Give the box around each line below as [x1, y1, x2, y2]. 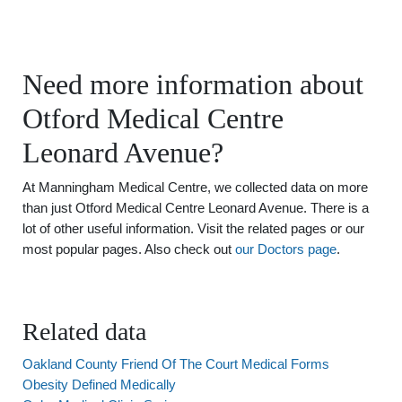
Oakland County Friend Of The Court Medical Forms [22, 356, 329, 371]
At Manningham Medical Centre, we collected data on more [22, 179, 368, 195]
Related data [22, 318, 146, 345]
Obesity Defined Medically [22, 377, 176, 392]
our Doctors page [235, 241, 336, 257]
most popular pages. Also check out [22, 241, 235, 257]
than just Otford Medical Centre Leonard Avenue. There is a [22, 200, 369, 215]
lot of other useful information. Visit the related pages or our [22, 221, 364, 236]
